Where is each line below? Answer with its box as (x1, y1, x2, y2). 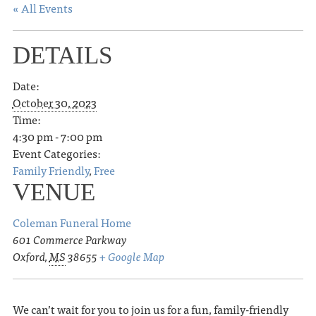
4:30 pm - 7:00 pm (12, 126, 102, 145)
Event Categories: (12, 143, 101, 162)
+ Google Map (99, 246, 164, 265)
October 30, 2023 (12, 92, 97, 111)
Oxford (12, 246, 45, 265)
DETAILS (12, 41, 112, 69)
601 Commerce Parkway (12, 229, 127, 248)
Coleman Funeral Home (12, 212, 131, 231)
